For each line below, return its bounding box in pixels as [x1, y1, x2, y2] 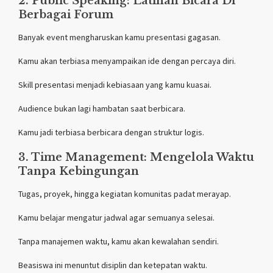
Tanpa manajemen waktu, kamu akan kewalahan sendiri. [18, 235, 219, 247]
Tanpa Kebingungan [18, 164, 139, 178]
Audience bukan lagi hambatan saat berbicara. [18, 102, 185, 114]
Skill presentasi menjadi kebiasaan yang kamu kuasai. [18, 79, 211, 90]
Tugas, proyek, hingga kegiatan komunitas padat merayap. [18, 188, 231, 199]
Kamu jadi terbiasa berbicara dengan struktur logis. [18, 126, 204, 138]
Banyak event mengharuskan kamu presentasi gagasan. [18, 31, 221, 43]
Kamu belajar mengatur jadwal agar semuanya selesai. [18, 211, 214, 223]
